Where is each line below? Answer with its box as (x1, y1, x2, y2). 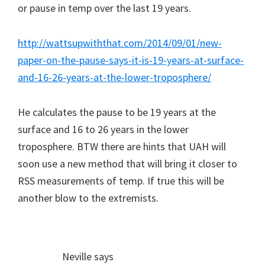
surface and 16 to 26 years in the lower (18, 122, 189, 136)
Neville (62, 249, 92, 263)
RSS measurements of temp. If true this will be (18, 173, 224, 188)
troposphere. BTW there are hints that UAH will (18, 139, 226, 153)
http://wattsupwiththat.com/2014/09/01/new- (18, 35, 222, 50)
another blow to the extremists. (18, 190, 159, 205)
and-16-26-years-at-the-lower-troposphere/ (18, 70, 211, 84)
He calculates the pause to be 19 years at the (18, 105, 216, 119)
